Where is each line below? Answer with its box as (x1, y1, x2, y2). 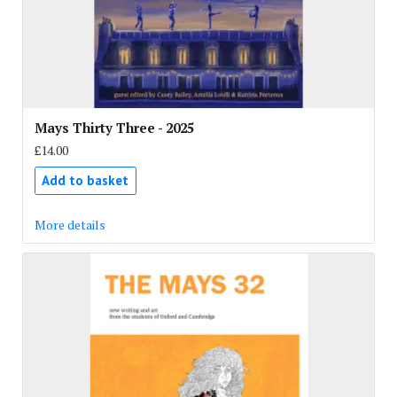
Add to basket (42, 171, 128, 189)
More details (34, 215, 105, 233)
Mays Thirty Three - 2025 (34, 118, 194, 136)
